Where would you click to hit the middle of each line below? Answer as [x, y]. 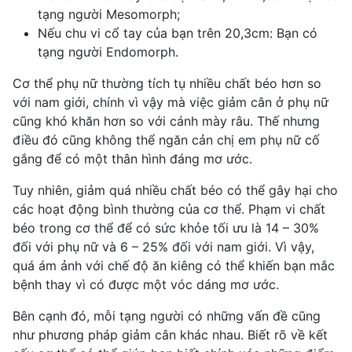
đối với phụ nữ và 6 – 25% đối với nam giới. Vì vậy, [163, 246]
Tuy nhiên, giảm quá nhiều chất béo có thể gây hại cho [175, 190]
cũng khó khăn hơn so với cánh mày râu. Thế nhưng [166, 121]
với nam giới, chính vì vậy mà [101, 102]
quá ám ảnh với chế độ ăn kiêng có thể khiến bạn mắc [174, 265]
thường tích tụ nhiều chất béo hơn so [209, 83]
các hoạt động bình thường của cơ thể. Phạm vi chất [169, 209]
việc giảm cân [231, 102]
